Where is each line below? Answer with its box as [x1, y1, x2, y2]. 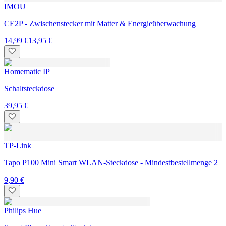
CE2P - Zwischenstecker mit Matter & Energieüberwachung [4, 19, 196, 28]
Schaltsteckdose [4, 84, 54, 93]
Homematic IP [4, 67, 50, 76]
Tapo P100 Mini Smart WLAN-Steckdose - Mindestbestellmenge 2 [4, 158, 218, 167]
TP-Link [4, 141, 31, 150]
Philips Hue [4, 206, 41, 215]
